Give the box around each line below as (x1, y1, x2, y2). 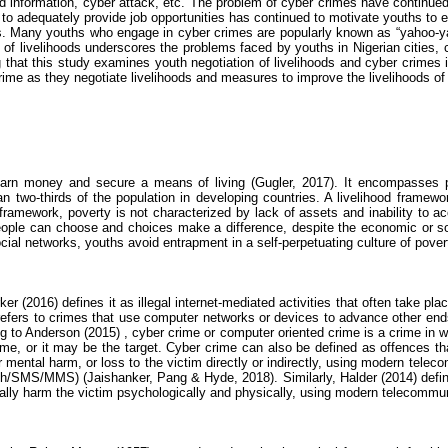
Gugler (255, 175, 293, 190)
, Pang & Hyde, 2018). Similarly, (148, 370, 340, 385)
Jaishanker (86, 370, 149, 385)
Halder (339, 370, 377, 385)
